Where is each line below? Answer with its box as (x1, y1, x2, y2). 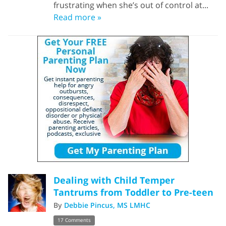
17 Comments (58, 217, 91, 224)
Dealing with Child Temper (53, 174, 175, 186)
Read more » (53, 11, 101, 23)
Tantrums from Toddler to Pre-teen (53, 186, 213, 198)
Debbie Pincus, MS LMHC (64, 200, 150, 210)
